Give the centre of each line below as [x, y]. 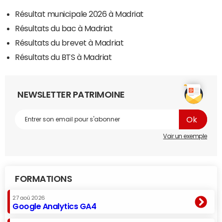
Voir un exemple [185, 137]
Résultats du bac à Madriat [64, 28]
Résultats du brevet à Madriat [69, 43]
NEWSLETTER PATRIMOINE [71, 95]
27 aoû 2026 [29, 198]
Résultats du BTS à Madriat [63, 57]
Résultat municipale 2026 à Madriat [79, 14]
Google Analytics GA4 [55, 206]
